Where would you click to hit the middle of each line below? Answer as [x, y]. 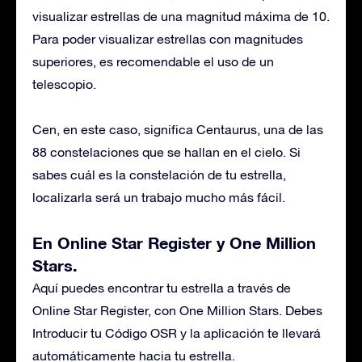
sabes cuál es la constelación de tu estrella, [159, 175]
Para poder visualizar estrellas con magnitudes [168, 39]
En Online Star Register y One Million [174, 242]
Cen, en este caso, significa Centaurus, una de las [178, 129]
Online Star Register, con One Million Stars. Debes [177, 310]
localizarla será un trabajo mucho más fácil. [159, 197]
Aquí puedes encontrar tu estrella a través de [162, 288]
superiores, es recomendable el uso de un [153, 61]
